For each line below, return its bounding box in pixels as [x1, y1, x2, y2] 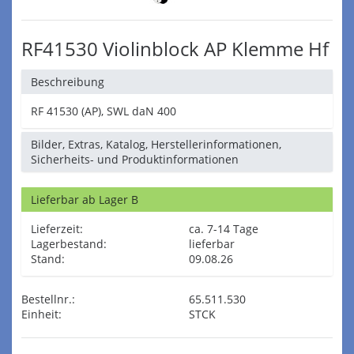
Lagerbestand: [31, 236, 107, 251]
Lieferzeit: [31, 221, 83, 236]
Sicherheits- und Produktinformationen [31, 152, 239, 167]
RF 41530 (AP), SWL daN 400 [31, 104, 176, 119]
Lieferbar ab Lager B [31, 192, 138, 207]
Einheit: [21, 307, 62, 322]
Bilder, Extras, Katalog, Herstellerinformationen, [31, 137, 281, 152]
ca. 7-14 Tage [189, 221, 258, 236]
